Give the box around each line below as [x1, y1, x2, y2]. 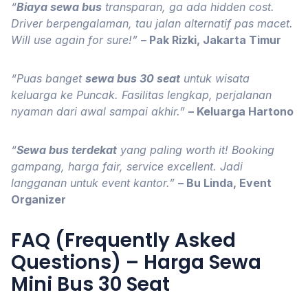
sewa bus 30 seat [85, 71, 180, 85]
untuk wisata [180, 71, 250, 85]
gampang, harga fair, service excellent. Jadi [11, 159, 243, 173]
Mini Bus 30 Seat [11, 271, 170, 298]
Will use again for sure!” [11, 33, 137, 47]
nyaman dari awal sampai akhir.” [11, 104, 185, 118]
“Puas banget [11, 71, 85, 85]
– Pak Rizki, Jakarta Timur [141, 33, 281, 47]
